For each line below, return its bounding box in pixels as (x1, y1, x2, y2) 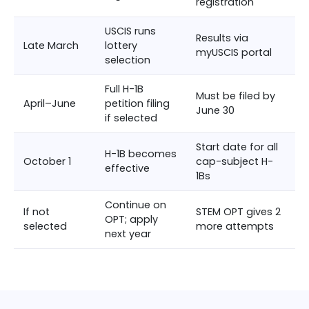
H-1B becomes (105, 147, 177, 161)
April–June (23, 97, 76, 111)
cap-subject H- (196, 154, 273, 169)
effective (105, 161, 150, 176)
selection (105, 53, 150, 68)
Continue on (105, 198, 166, 212)
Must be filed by (196, 89, 275, 103)
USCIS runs (105, 24, 156, 39)
